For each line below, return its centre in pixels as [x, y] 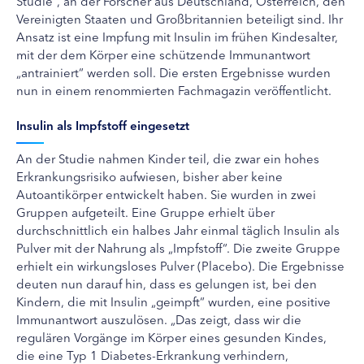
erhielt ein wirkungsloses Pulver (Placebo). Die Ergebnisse [180, 265]
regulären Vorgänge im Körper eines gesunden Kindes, [171, 336]
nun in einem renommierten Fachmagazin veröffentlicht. [174, 89]
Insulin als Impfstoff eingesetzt [103, 124]
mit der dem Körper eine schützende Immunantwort [163, 54]
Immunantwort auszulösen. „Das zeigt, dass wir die [159, 318]
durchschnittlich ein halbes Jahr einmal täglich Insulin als [178, 229]
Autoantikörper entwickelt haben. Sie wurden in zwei [166, 193]
